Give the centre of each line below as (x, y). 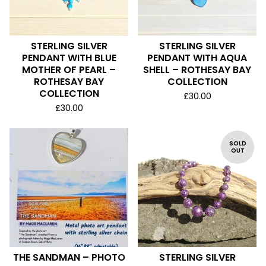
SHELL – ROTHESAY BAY (197, 70)
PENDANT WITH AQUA (197, 58)
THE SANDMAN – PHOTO (69, 257)
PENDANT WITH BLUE (69, 58)
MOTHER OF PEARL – (69, 70)
